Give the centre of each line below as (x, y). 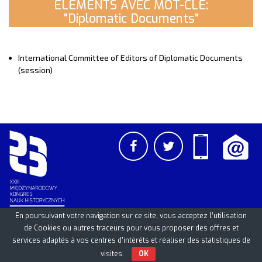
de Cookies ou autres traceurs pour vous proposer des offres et (131, 228)
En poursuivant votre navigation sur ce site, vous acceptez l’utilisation (131, 216)
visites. (113, 254)
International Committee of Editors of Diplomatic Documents (130, 58)
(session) (35, 70)
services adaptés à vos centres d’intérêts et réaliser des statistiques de (131, 240)
